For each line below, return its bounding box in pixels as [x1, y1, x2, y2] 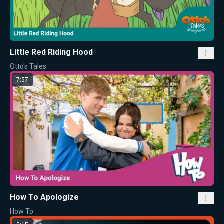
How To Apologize [10, 192, 79, 202]
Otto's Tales [10, 62, 46, 70]
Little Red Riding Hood [10, 47, 93, 57]
